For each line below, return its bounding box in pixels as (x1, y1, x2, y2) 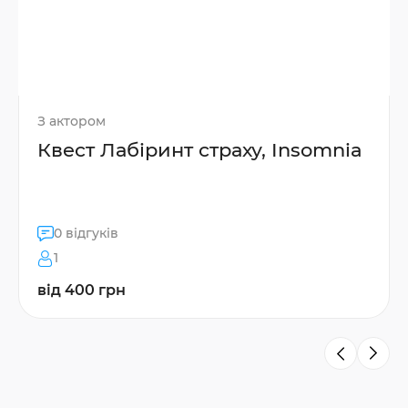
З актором (37, 113, 106, 130)
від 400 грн (37, 281, 126, 300)
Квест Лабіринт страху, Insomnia (37, 138, 362, 162)
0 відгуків (54, 225, 118, 242)
